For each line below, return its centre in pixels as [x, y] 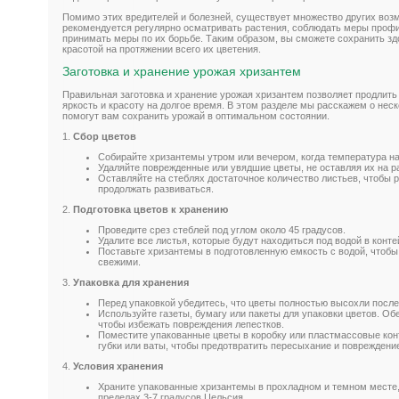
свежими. [119, 261]
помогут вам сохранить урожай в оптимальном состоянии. [196, 115]
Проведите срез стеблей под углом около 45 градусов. [222, 229]
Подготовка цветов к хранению [151, 209]
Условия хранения [118, 366]
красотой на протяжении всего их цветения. [162, 49]
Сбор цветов [105, 136]
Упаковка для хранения [131, 282]
